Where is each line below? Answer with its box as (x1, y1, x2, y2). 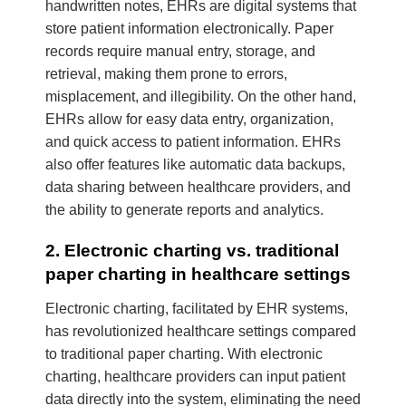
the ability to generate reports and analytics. (45, 202, 324, 218)
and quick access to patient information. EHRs (45, 134, 341, 150)
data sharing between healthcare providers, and (45, 179, 351, 196)
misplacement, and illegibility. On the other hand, (45, 89, 356, 105)
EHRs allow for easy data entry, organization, (45, 111, 333, 128)
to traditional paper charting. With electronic (45, 345, 323, 362)
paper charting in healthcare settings (45, 265, 351, 285)
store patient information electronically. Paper (45, 21, 333, 37)
